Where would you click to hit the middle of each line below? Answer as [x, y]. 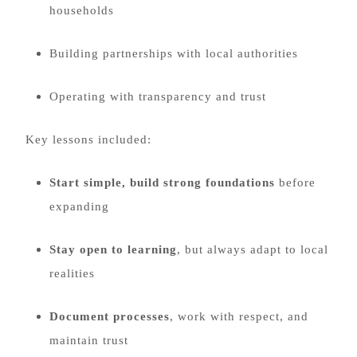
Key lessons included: [88, 139]
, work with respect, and [239, 316]
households [82, 10]
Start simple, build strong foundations [162, 182]
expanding [79, 206]
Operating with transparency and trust [158, 96]
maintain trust [89, 340]
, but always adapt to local [253, 249]
